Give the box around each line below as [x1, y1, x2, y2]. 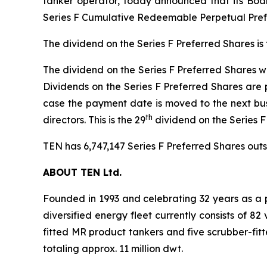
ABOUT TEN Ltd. [43, 166, 122, 179]
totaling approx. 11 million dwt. [43, 243, 183, 255]
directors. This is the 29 [43, 114, 145, 126]
